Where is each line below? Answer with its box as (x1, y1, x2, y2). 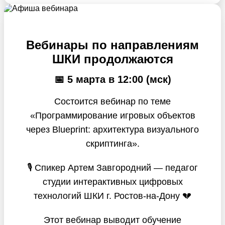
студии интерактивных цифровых (42, 176, 183, 187)
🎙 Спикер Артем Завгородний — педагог (27, 162, 198, 173)
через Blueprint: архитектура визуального (26, 124, 199, 135)
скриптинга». (85, 138, 140, 149)
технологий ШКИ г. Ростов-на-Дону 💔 (34, 190, 191, 201)
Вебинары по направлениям (26, 38, 199, 52)
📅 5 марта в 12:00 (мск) (54, 73, 171, 85)
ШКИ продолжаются (52, 52, 173, 66)
